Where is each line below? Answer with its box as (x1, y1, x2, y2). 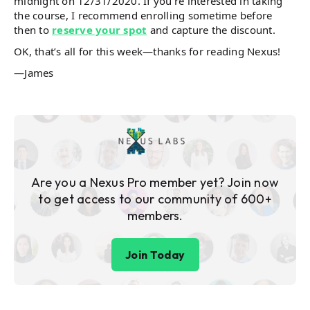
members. (127, 207, 183, 224)
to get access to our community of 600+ (38, 190, 272, 207)
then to (14, 22, 52, 37)
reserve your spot (52, 22, 147, 37)
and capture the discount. (147, 22, 275, 37)
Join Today (125, 247, 185, 262)
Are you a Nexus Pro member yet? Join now (31, 174, 279, 190)
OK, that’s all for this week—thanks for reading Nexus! (14, 44, 281, 58)
